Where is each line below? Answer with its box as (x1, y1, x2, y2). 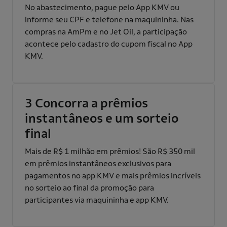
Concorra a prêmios (35, 95, 148, 111)
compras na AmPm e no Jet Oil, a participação (25, 27, 187, 36)
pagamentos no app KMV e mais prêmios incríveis (25, 171, 201, 180)
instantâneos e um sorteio (25, 110, 178, 126)
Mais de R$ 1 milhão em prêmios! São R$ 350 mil (25, 146, 195, 156)
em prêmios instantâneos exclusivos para (25, 159, 171, 168)
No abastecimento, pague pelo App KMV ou (25, 3, 179, 12)
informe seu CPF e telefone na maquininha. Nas (25, 15, 194, 24)
